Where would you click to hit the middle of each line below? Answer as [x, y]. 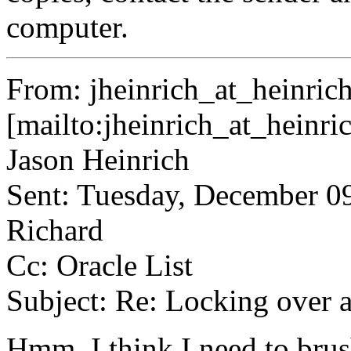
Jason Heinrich [98, 159]
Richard [55, 230]
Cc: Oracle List [100, 265]
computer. [75, 27]
